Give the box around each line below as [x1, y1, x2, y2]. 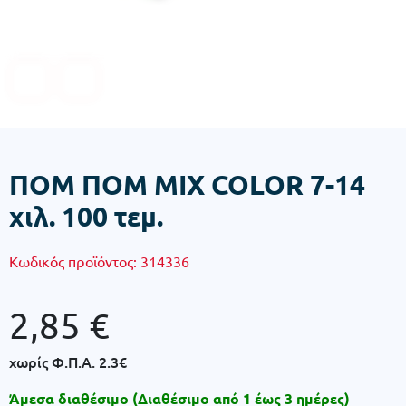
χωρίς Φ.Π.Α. [9, 352, 99, 372]
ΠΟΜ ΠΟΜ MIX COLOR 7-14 [9, 168, 365, 201]
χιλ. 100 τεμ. [9, 199, 163, 233]
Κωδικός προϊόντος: [9, 252, 140, 270]
